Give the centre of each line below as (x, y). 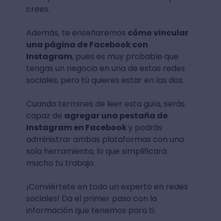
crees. (38, 9)
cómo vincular (158, 33)
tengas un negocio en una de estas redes (105, 68)
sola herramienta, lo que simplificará (96, 151)
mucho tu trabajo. (61, 163)
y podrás (145, 128)
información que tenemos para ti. (91, 210)
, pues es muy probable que (125, 56)
